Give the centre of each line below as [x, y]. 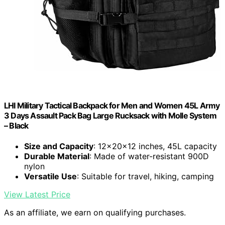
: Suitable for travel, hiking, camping [145, 177]
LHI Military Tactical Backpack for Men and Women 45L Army [112, 105]
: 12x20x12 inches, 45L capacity [155, 146]
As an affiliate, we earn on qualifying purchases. [95, 213]
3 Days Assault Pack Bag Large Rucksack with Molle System [110, 115]
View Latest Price [37, 195]
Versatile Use [50, 177]
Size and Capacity [59, 146]
